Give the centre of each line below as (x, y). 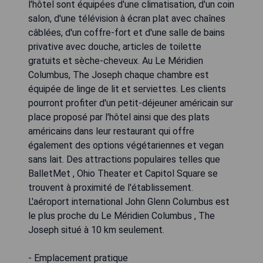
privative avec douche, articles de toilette (115, 47)
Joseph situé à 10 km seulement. (96, 230)
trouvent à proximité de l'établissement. (111, 188)
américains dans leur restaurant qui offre (111, 131)
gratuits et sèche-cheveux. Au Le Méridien (116, 61)
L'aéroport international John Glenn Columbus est (129, 202)
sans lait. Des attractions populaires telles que (124, 159)
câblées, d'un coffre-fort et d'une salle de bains (127, 33)
